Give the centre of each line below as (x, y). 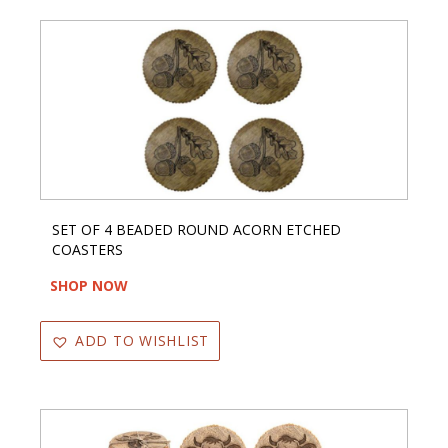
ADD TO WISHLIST (141, 341)
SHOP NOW (89, 286)
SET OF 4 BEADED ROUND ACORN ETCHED (196, 230)
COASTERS (87, 250)
